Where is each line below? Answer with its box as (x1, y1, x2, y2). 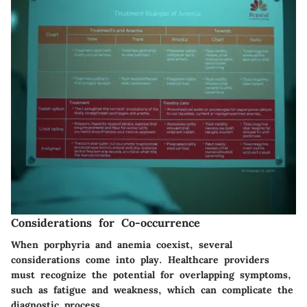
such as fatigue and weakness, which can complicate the (11, 283, 293, 296)
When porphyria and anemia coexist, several (11, 238, 232, 251)
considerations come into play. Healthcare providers (11, 253, 269, 266)
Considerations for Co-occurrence (11, 215, 200, 230)
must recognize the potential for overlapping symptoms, (11, 268, 291, 281)
